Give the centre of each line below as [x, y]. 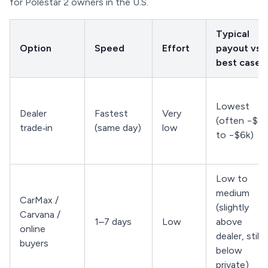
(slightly [232, 207]
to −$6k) [235, 135]
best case [238, 63]
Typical [233, 34]
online [33, 229]
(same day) [118, 128]
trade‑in [36, 128]
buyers [34, 243]
